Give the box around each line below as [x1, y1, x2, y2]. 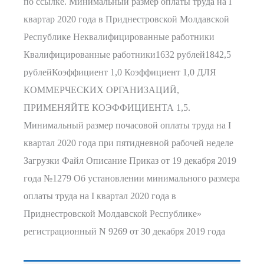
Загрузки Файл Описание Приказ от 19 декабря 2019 [24, 155, 236, 167]
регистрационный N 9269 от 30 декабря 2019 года [24, 226, 225, 237]
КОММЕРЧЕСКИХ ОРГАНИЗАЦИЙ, [24, 84, 179, 96]
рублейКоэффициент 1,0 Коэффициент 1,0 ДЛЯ [24, 67, 216, 78]
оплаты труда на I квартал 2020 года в [24, 190, 176, 202]
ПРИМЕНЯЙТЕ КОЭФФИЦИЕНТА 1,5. [24, 102, 190, 114]
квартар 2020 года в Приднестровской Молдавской [24, 14, 229, 25]
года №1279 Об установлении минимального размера [24, 173, 240, 184]
